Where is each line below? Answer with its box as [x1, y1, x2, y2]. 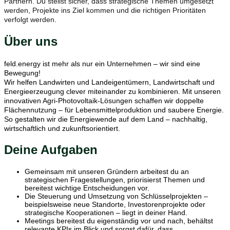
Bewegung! [4, 68, 41, 77]
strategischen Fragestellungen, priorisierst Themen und [25, 176, 205, 184]
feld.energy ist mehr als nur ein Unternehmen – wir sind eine [4, 59, 200, 68]
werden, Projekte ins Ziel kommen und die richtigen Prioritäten [4, 6, 206, 14]
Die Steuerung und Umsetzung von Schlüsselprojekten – [25, 192, 208, 201]
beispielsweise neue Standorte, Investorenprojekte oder [25, 200, 205, 209]
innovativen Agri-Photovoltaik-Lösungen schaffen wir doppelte [4, 96, 204, 105]
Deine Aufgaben [4, 143, 98, 157]
